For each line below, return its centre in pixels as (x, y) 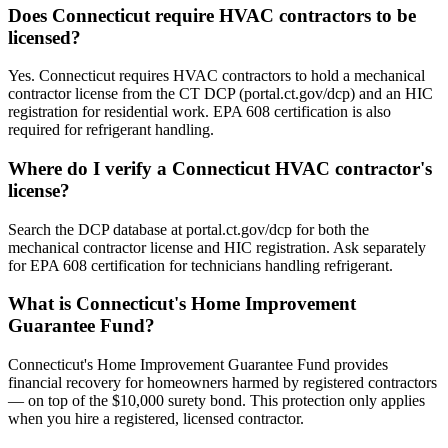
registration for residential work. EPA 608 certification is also (199, 112)
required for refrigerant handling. (111, 130)
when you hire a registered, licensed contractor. (156, 419)
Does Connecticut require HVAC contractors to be (212, 15)
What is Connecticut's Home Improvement (182, 304)
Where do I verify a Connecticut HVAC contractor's (220, 168)
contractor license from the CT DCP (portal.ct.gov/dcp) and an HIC (220, 94)
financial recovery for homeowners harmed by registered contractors (222, 383)
